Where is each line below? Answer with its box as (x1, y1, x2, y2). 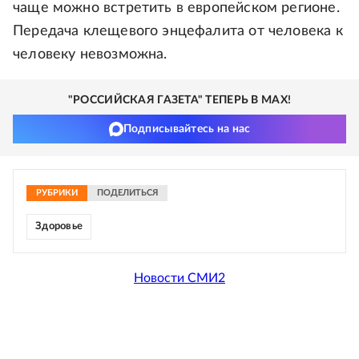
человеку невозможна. (13, 47, 167, 63)
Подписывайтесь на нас (123, 123, 251, 135)
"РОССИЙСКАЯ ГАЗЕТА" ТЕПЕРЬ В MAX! (67, 95, 292, 107)
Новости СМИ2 (134, 271, 225, 284)
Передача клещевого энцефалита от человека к (13, 24, 343, 39)
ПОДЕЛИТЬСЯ (97, 188, 158, 198)
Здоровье (35, 221, 83, 232)
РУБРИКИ (36, 188, 78, 198)
